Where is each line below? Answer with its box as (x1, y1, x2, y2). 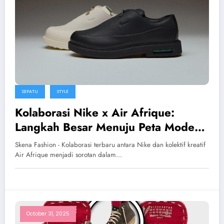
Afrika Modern (15, 133, 92, 149)
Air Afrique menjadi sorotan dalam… (15, 149, 122, 159)
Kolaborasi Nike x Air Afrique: (15, 104, 174, 120)
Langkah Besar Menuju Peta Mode (15, 118, 194, 135)
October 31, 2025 (26, 209, 69, 217)
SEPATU (22, 88, 38, 94)
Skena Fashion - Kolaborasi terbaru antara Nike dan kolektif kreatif (15, 139, 205, 149)
